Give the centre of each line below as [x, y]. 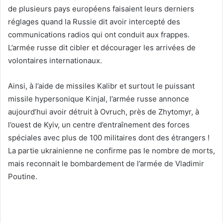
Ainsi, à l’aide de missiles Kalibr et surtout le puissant [101, 86]
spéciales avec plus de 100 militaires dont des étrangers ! [109, 138]
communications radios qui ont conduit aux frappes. [99, 35]
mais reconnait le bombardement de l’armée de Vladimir [106, 164]
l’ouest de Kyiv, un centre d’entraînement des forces [99, 125]
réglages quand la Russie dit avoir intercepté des [94, 22]
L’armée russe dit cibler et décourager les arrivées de [102, 48]
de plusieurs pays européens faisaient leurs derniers [101, 9]
